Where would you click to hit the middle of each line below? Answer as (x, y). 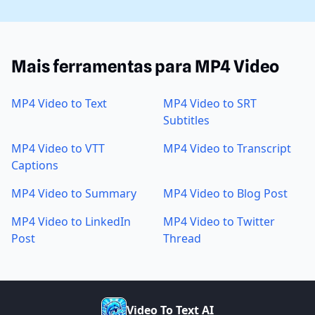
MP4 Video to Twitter (219, 222)
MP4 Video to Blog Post (225, 194)
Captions (35, 166)
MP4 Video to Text (59, 104)
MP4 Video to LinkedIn (71, 222)
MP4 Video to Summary (74, 194)
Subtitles (186, 121)
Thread (182, 239)
